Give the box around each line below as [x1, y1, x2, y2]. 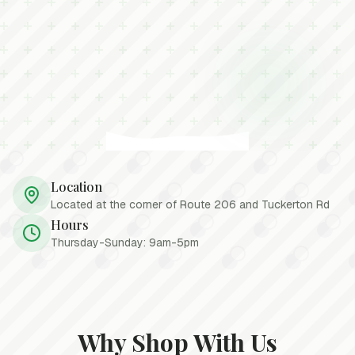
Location [51, 178, 102, 195]
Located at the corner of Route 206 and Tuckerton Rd [51, 197, 330, 212]
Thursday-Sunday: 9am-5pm [51, 235, 199, 250]
